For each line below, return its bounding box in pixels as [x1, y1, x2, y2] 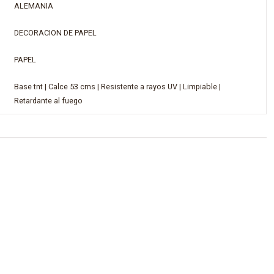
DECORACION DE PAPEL [13, 28, 97, 37]
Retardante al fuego [13, 95, 83, 105]
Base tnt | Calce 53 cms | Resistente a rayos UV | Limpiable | [13, 81, 221, 91]
